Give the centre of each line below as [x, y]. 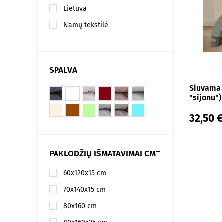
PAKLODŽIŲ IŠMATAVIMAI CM [102, 153]
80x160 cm [80, 206]
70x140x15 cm [84, 190]
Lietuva [75, 9]
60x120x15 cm [85, 173]
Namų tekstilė [86, 25]
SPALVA [63, 70]
